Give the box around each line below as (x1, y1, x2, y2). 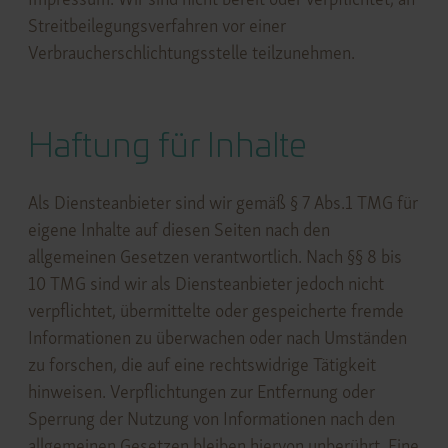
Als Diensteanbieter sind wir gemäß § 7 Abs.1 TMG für (27, 191, 418, 215)
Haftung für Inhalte (27, 129, 307, 164)
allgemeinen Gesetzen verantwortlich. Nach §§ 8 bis (27, 245, 402, 269)
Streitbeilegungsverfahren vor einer (27, 13, 286, 37)
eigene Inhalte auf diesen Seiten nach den (27, 218, 330, 242)
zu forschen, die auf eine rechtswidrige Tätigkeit (27, 353, 376, 377)
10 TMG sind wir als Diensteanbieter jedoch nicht (27, 272, 384, 296)
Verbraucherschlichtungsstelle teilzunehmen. (27, 40, 355, 64)
